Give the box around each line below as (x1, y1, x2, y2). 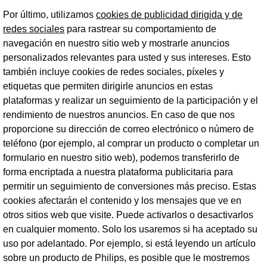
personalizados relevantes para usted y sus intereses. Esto (3, 52, 252, 63)
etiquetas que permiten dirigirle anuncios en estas (3, 81, 213, 91)
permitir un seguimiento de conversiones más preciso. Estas (3, 181, 257, 191)
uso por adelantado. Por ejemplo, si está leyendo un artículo (3, 238, 256, 249)
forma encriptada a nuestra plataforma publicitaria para (3, 167, 234, 177)
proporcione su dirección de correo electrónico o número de (3, 124, 254, 134)
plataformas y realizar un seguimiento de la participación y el (3, 95, 259, 105)
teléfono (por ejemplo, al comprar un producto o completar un (3, 138, 260, 148)
